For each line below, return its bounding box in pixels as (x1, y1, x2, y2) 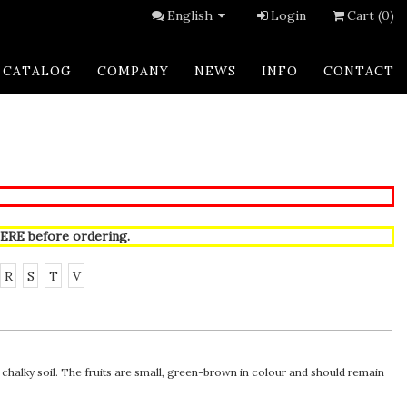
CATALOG (3, 63, 72, 79)
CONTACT (323, 63, 394, 79)
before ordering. (24, 228, 130, 244)
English (167, 7, 213, 24)
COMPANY (97, 63, 169, 79)
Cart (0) (347, 7, 394, 24)
